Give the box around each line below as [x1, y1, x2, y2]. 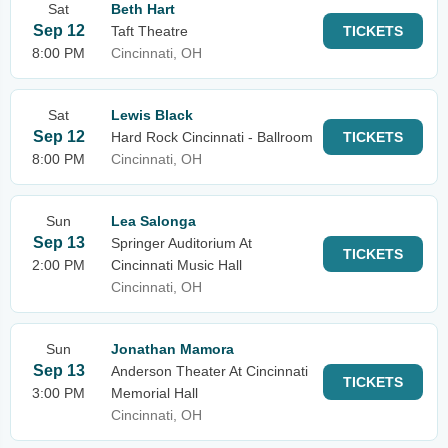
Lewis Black [111, 107, 193, 123]
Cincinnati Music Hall [111, 257, 242, 273]
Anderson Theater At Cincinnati [111, 363, 308, 379]
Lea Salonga [111, 213, 196, 229]
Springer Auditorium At [111, 235, 252, 251]
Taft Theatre [111, 23, 188, 39]
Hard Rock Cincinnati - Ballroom [111, 129, 313, 145]
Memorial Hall [111, 385, 198, 401]
